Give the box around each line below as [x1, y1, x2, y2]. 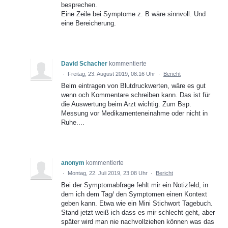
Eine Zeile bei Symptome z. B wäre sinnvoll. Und [61, 10, 206, 18]
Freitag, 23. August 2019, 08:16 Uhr [68, 71, 155, 77]
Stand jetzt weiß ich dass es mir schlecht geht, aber [61, 209, 215, 217]
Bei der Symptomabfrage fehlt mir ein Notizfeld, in [61, 181, 208, 189]
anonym [61, 159, 84, 167]
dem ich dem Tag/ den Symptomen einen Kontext [61, 190, 207, 198]
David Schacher [61, 60, 107, 68]
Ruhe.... [61, 119, 84, 127]
